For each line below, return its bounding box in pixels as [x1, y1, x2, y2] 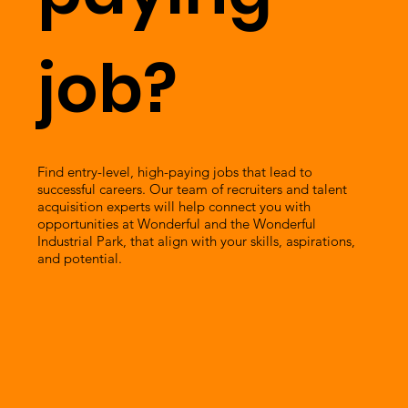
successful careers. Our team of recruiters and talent [37, 179, 348, 198]
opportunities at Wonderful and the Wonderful [37, 214, 317, 232]
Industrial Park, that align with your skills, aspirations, [37, 231, 356, 250]
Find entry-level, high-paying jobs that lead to [37, 162, 313, 180]
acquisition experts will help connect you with [37, 197, 311, 215]
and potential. [37, 249, 123, 267]
